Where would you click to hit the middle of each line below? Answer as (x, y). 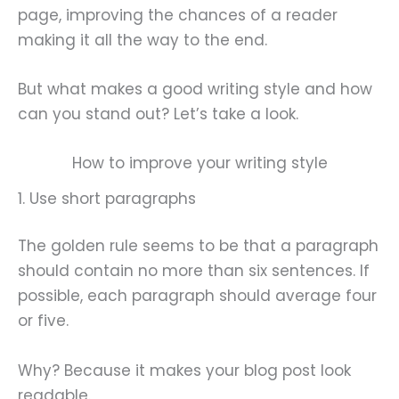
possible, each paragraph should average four (197, 296)
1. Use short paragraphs (107, 198)
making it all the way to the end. (142, 40)
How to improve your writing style (199, 163)
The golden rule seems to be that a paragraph (198, 246)
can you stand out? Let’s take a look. (158, 114)
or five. (43, 321)
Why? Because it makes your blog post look (184, 370)
